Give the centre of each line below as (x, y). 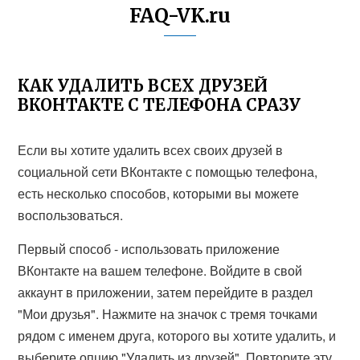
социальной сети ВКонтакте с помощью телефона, (168, 172)
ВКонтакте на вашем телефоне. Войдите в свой (160, 270)
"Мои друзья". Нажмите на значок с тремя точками (168, 314)
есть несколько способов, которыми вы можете (159, 193)
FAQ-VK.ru (180, 16)
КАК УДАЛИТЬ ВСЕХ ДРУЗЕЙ (143, 86)
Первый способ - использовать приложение (149, 249)
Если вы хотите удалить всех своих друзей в (151, 150)
